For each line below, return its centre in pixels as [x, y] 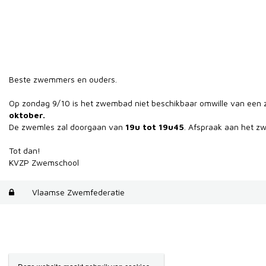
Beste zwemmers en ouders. [63, 79]
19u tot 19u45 [155, 127]
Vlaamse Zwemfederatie [78, 192]
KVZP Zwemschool [44, 162]
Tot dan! [25, 151]
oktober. [27, 115]
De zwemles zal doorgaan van [67, 127]
